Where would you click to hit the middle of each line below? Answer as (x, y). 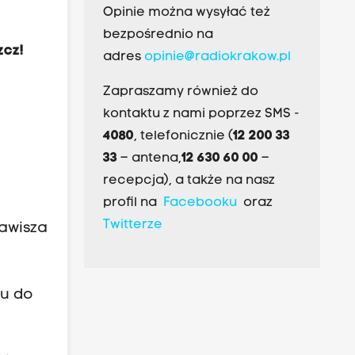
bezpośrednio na (158, 35)
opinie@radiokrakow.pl (217, 57)
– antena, (149, 159)
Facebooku (200, 203)
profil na (133, 203)
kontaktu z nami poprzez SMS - (201, 115)
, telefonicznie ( (183, 137)
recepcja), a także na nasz (189, 181)
